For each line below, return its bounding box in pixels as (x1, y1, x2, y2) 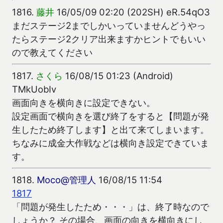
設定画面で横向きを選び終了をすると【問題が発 (12, 110, 209, 121)
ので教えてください (12, 46, 93, 58)
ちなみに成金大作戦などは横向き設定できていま (12, 137, 209, 148)
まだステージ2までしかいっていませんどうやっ (12, 19, 206, 31)
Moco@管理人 (37, 174, 96, 186)
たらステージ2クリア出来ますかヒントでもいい (12, 33, 206, 44)
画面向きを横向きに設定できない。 (12, 97, 155, 108)
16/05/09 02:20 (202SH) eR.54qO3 (54, 6, 210, 17)
